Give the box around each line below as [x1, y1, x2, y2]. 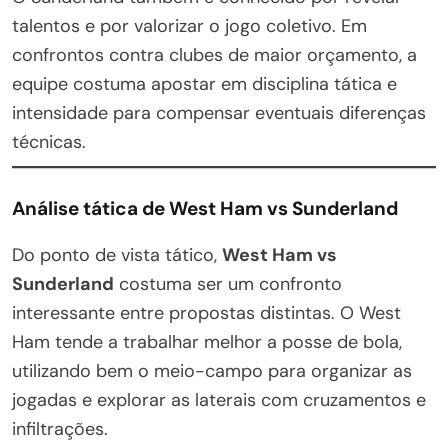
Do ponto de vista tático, [12, 242, 222, 267]
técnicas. [12, 129, 86, 154]
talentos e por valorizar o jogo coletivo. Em [12, 13, 367, 38]
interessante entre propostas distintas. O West [12, 300, 401, 325]
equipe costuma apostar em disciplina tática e [12, 71, 397, 96]
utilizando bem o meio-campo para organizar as [12, 358, 412, 383]
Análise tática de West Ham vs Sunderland [12, 195, 398, 221]
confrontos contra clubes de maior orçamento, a [12, 42, 417, 67]
